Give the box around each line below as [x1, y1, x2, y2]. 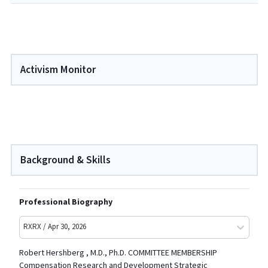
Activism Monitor [20, 62, 96, 77]
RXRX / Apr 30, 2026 [23, 222, 86, 232]
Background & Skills [20, 153, 111, 167]
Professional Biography [19, 196, 112, 208]
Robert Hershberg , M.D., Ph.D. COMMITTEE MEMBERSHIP [19, 247, 217, 258]
